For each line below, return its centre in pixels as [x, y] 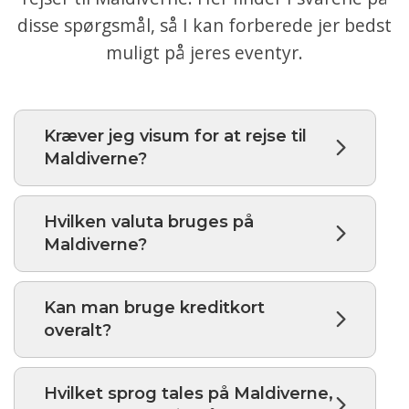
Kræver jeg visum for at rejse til [175, 136]
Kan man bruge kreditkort [154, 307]
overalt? [78, 330]
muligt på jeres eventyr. [204, 52]
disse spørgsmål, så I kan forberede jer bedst [204, 25]
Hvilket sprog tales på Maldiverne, [189, 393]
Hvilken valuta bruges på [149, 221]
